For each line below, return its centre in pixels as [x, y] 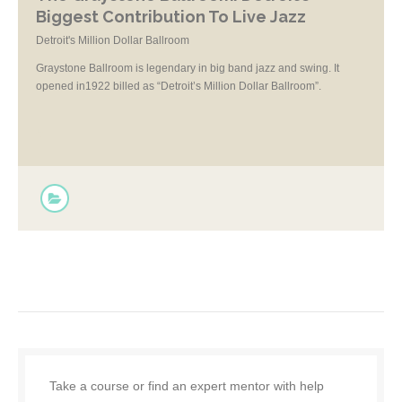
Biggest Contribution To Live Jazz [171, 17]
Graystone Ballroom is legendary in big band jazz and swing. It [188, 68]
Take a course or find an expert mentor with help [187, 386]
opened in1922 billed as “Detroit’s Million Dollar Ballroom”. [179, 86]
